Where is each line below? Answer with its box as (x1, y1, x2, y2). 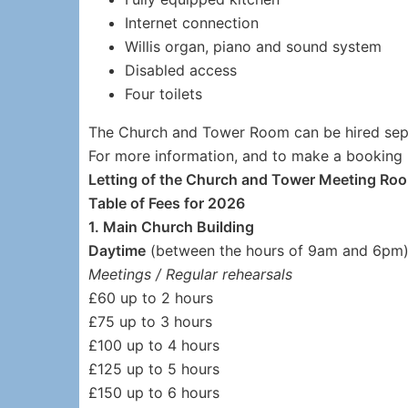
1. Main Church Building (88, 218, 254, 236)
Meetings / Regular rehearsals (88, 265, 292, 283)
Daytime (88, 241, 146, 260)
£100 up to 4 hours (88, 336, 219, 354)
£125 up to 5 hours (88, 360, 219, 378)
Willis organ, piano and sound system (125, 37, 382, 56)
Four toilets (125, 85, 202, 103)
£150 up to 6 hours (88, 383, 219, 402)
